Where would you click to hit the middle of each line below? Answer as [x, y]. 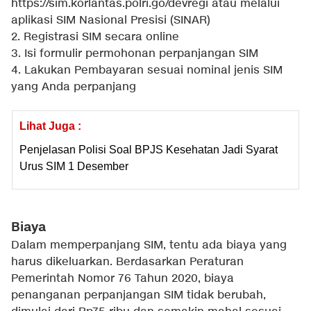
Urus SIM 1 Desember [74, 167]
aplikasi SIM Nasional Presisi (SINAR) [111, 21]
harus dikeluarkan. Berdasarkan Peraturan [127, 262]
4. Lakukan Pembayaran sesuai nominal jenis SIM [147, 71]
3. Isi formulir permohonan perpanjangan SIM [135, 54]
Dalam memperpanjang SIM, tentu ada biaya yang [149, 246]
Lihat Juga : [50, 126]
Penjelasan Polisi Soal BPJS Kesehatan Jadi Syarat [149, 150]
